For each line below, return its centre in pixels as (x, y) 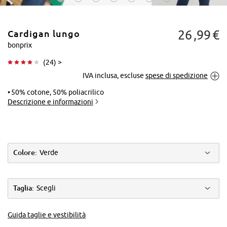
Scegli (46, 188)
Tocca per (189, 81)
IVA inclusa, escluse (113, 75)
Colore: (25, 153)
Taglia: (24, 188)
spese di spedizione (177, 75)
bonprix (20, 45)
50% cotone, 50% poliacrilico (58, 92)
